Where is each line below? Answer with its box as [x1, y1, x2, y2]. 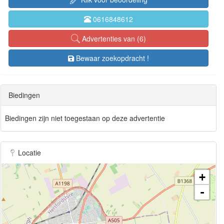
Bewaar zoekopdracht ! [76, 52, 149, 63]
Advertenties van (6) [80, 33, 146, 43]
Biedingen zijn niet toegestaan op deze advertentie [5, 112, 165, 123]
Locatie [16, 147, 41, 157]
